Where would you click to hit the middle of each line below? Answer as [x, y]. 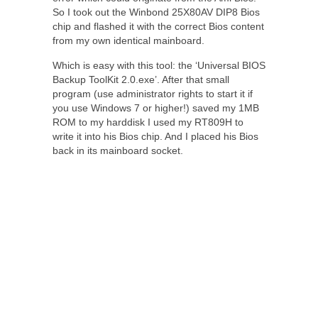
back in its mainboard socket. [118, 151]
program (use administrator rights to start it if [153, 94]
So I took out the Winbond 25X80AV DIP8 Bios [156, 12]
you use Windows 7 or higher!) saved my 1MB [156, 108]
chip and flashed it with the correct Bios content [158, 27]
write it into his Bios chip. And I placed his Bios [155, 137]
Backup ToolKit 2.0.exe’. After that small [141, 80]
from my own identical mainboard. [128, 41]
